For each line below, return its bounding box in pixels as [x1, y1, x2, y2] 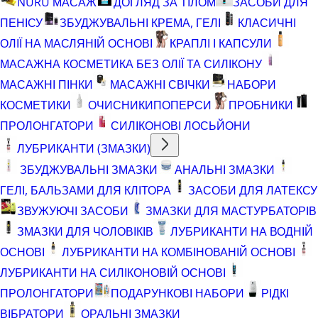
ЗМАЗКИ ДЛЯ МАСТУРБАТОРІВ [146, 202, 317, 219]
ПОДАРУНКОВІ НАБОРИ [111, 285, 244, 301]
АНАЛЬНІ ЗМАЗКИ [175, 161, 275, 177]
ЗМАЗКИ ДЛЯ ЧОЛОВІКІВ [17, 223, 153, 239]
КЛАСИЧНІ [238, 14, 296, 31]
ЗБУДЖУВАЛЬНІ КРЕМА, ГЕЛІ [60, 14, 221, 31]
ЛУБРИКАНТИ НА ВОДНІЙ [170, 223, 313, 239]
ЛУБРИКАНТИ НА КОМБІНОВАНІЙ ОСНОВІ [62, 243, 295, 260]
